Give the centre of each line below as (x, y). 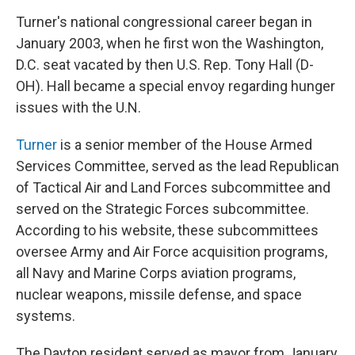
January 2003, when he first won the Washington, (170, 43)
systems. (46, 316)
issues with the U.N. (78, 107)
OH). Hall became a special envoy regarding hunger (176, 86)
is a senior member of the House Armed (185, 145)
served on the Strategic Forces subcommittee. (162, 209)
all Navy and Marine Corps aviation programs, (156, 273)
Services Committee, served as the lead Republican (177, 166)
